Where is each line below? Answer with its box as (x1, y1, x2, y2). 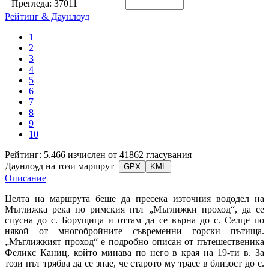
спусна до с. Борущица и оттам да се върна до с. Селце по (5, 214, 264, 225)
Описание (5, 172, 46, 183)
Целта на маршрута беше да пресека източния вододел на (5, 193, 264, 204)
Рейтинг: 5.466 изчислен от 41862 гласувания (5, 149, 192, 160)
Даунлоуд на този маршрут (5, 160, 116, 171)
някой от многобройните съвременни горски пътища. (5, 225, 264, 236)
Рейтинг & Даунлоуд (5, 11, 89, 22)
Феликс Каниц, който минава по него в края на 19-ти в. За (5, 247, 264, 258)
